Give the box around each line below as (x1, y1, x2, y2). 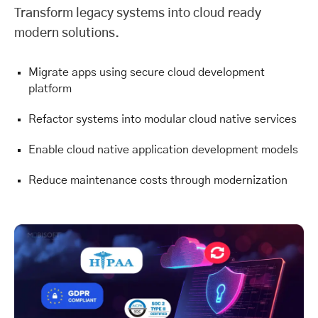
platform (28, 82, 72, 94)
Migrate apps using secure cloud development (28, 66, 265, 78)
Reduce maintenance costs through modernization (28, 174, 287, 186)
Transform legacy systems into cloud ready (14, 6, 261, 20)
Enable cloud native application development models (28, 143, 298, 155)
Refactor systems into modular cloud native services (28, 113, 297, 125)
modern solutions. (14, 26, 119, 40)
